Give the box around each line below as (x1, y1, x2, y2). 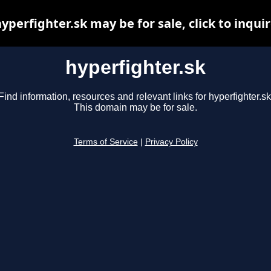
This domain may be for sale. (74, 102, 197, 113)
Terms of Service (73, 137, 138, 147)
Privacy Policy (145, 137, 198, 147)
